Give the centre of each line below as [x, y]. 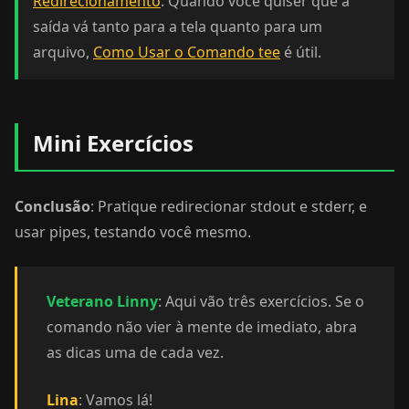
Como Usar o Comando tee [187, 52]
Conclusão [52, 206]
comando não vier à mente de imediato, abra [202, 327]
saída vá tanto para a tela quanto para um [178, 26]
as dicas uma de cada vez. [135, 352]
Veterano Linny [102, 301]
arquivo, [63, 52]
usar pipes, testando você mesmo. [133, 232]
